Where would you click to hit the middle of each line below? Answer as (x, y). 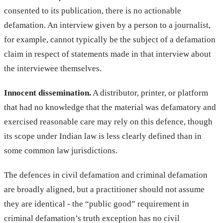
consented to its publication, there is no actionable (93, 10)
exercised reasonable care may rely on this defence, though (108, 121)
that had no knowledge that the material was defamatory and (110, 107)
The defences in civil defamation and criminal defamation (106, 175)
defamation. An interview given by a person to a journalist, (107, 25)
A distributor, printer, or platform (150, 93)
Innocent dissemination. (48, 93)
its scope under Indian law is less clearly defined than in (103, 136)
